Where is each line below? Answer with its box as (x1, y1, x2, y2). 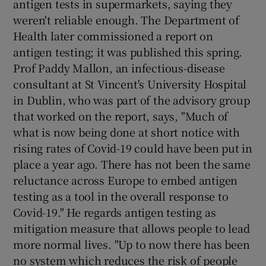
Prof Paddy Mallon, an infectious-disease (13, 60, 225, 76)
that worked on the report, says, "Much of (13, 108, 229, 124)
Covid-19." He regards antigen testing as (13, 204, 216, 220)
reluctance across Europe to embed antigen (13, 172, 238, 188)
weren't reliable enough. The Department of (13, 12, 240, 28)
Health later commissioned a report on (13, 28, 214, 44)
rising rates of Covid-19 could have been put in (13, 140, 253, 156)
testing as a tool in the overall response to (13, 188, 229, 204)
